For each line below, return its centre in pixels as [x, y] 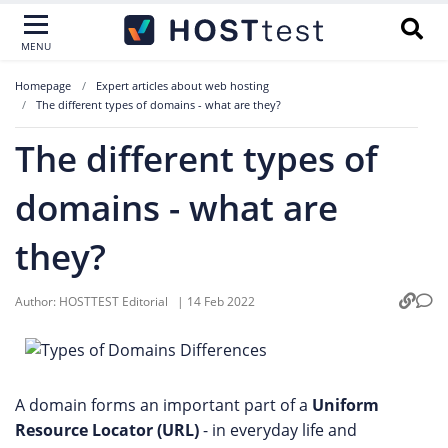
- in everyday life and [278, 430]
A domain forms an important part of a [163, 405]
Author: [37, 301]
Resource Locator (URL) [107, 430]
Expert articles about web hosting [182, 85]
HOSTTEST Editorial [115, 301]
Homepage [43, 85]
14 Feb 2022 [221, 301]
